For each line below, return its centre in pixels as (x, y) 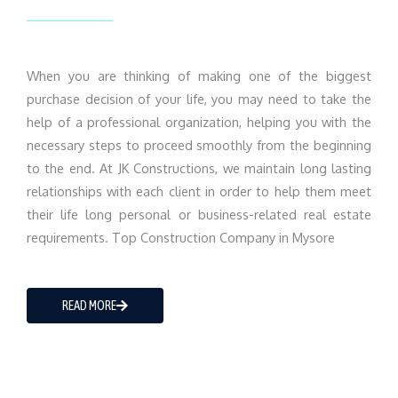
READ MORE (89, 305)
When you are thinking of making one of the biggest (199, 76)
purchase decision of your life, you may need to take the (199, 99)
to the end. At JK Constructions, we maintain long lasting (199, 168)
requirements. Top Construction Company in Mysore (181, 238)
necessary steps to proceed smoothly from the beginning (199, 145)
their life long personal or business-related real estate (199, 215)
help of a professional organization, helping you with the (199, 122)
